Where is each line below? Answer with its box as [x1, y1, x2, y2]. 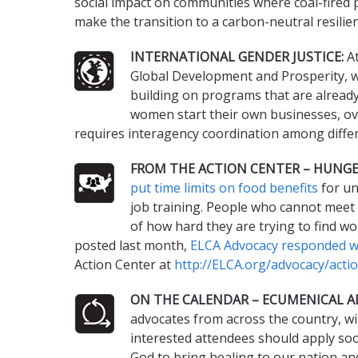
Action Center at [74, 255, 174, 273]
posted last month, [74, 236, 190, 254]
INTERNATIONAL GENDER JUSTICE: [130, 47, 344, 66]
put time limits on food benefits [130, 178, 318, 197]
